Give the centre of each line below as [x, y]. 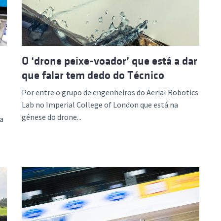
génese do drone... [52, 117]
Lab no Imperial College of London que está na [100, 105]
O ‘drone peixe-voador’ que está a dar [110, 61]
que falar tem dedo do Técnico [93, 75]
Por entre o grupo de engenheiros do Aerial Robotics [110, 92]
